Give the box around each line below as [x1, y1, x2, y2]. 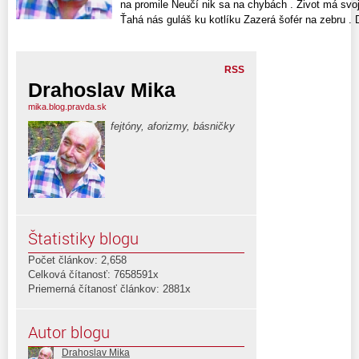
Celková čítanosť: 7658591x [28, 268, 159, 281]
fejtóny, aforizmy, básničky [111, 120, 235, 133]
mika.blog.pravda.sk [28, 102, 107, 112]
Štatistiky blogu [28, 228, 139, 250]
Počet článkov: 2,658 [28, 254, 127, 267]
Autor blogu [28, 321, 110, 344]
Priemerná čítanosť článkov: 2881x [28, 283, 191, 296]
